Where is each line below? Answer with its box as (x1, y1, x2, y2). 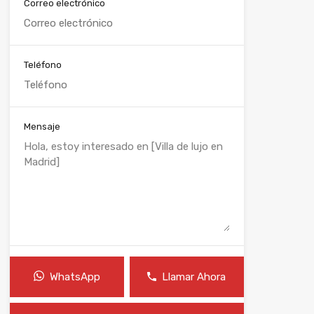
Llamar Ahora (162, 270, 226, 283)
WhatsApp (49, 270, 100, 283)
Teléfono (23, 59, 62, 70)
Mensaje (23, 121, 60, 132)
